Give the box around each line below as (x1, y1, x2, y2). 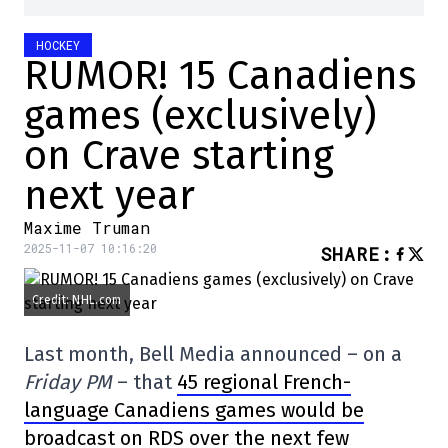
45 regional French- (177, 370, 351, 394)
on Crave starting (24, 132, 334, 180)
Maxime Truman (24, 217, 150, 238)
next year (24, 172, 195, 220)
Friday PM (24, 370, 112, 394)
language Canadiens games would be (24, 398, 364, 422)
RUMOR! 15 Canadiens (24, 52, 416, 100)
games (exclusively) (24, 92, 377, 140)
